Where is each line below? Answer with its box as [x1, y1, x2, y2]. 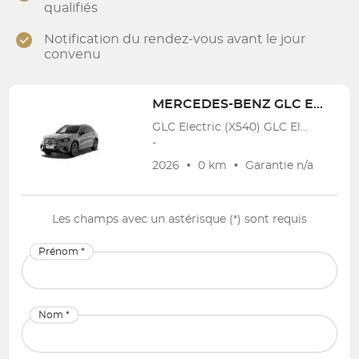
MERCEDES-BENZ [152, 98, 275, 111]
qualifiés [44, 2, 98, 14]
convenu [44, 48, 101, 61]
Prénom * [38, 246, 85, 256]
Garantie [245, 160, 297, 171]
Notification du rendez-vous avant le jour [44, 33, 305, 46]
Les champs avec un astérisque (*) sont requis [52, 214, 307, 225]
